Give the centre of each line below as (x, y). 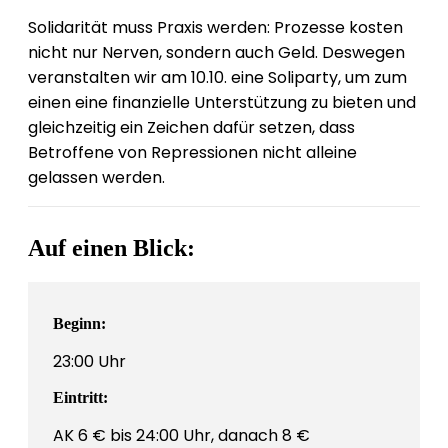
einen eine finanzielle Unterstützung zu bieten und (222, 103)
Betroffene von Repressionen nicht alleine (192, 153)
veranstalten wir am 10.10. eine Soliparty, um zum (217, 78)
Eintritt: (80, 398)
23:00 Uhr (89, 362)
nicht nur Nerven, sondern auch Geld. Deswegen (216, 53)
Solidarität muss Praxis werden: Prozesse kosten (215, 28)
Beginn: (79, 324)
